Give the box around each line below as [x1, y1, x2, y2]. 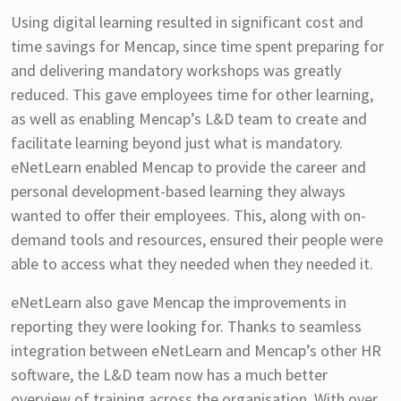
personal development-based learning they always [11, 180, 346, 201]
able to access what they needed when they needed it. [11, 252, 373, 274]
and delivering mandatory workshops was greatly [11, 59, 341, 81]
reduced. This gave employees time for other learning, [11, 83, 373, 105]
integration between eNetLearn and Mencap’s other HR [11, 339, 381, 361]
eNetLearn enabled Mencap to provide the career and [11, 156, 366, 177]
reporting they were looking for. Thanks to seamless [11, 315, 362, 337]
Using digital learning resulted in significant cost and [11, 11, 363, 32]
